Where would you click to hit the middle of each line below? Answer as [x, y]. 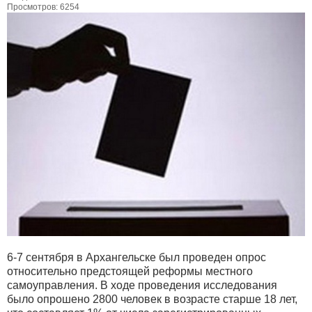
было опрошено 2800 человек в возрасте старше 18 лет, [152, 299]
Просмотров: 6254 [43, 7]
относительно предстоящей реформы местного [130, 272]
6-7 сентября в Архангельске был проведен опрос [136, 258]
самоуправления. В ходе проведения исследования [142, 286]
